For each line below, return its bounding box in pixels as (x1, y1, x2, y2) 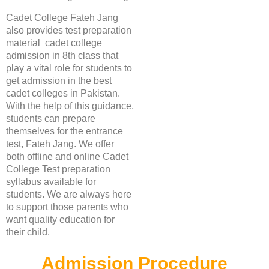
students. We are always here (6, 189, 131, 199)
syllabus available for (6, 176, 96, 187)
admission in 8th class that (6, 50, 118, 61)
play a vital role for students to (6, 62, 132, 73)
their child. (6, 226, 50, 237)
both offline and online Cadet (6, 151, 128, 162)
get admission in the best (6, 75, 112, 86)
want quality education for (6, 214, 115, 225)
